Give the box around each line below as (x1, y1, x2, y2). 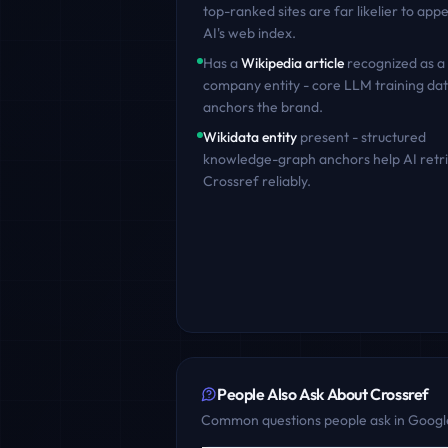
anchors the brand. (203, 98, 323, 116)
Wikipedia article (241, 54, 344, 72)
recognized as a (344, 54, 445, 72)
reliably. (259, 172, 311, 190)
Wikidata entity (203, 128, 297, 146)
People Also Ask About (217, 384, 371, 404)
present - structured (297, 128, 426, 146)
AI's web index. (203, 24, 296, 42)
